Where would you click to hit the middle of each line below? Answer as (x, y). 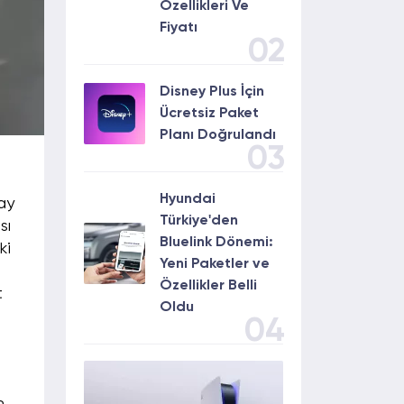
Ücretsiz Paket (209, 114)
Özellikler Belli (208, 286)
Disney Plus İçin (212, 92)
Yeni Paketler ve (215, 264)
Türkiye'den (199, 221)
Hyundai (188, 199)
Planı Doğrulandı (218, 135)
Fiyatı (179, 28)
